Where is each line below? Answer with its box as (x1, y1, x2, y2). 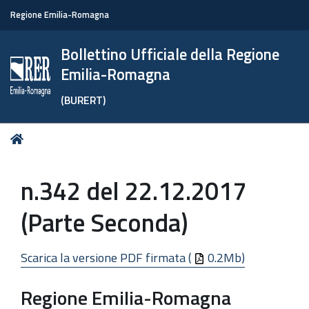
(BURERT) (61, 92, 106, 108)
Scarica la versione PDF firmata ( (21, 248, 194, 267)
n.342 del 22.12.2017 (21, 172, 246, 210)
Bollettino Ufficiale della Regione (61, 43, 280, 66)
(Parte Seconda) (21, 203, 188, 241)
